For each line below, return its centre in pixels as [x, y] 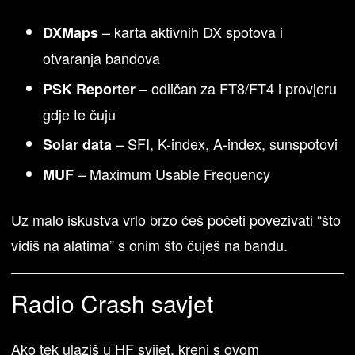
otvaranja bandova [102, 58]
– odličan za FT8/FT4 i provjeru [237, 88]
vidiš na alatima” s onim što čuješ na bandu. [150, 245]
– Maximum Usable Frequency [172, 174]
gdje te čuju [80, 114]
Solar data [78, 144]
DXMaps [71, 33]
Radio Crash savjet [113, 303]
